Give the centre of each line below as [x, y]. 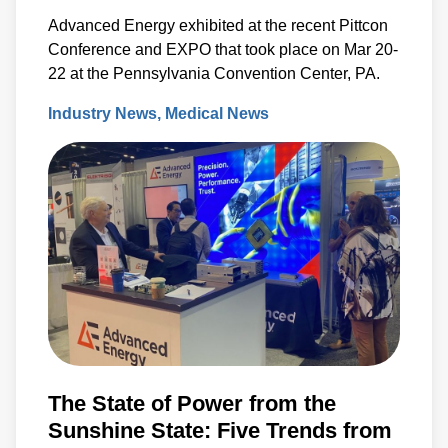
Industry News [102, 113]
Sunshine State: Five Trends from [220, 430]
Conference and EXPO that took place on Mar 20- [223, 49]
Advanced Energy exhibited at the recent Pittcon [218, 25]
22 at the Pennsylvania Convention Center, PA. [214, 73]
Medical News [217, 113]
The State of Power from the [192, 403]
